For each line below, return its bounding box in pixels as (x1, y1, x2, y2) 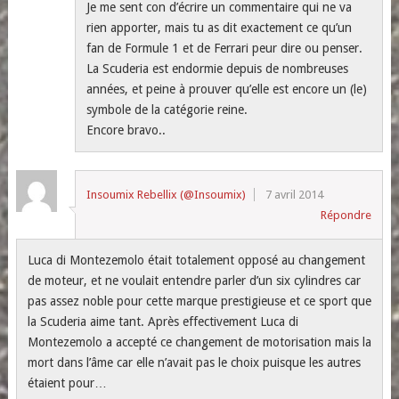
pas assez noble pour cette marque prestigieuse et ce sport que (27, 294, 371, 308)
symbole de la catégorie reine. (86, 102, 248, 117)
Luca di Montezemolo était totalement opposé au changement (27, 253, 365, 267)
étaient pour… (27, 376, 107, 390)
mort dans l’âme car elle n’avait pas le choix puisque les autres (27, 355, 361, 370)
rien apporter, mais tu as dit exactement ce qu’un (86, 20, 353, 35)
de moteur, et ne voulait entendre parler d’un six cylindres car (27, 273, 361, 288)
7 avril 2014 (265, 188, 324, 201)
